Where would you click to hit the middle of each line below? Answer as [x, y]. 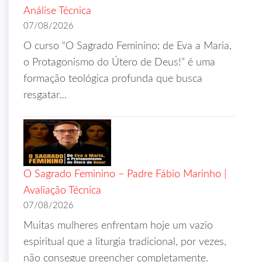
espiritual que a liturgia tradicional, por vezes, [125, 242]
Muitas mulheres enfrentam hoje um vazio [118, 226]
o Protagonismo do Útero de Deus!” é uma [119, 63]
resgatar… [45, 95]
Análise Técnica [57, 11]
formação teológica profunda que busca [113, 79]
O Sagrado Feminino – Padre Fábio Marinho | [125, 174]
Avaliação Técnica [62, 191]
